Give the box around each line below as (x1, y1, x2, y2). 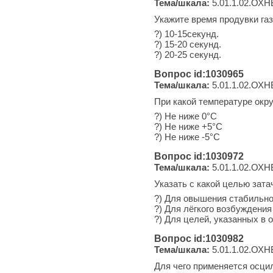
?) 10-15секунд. (154, 28, 219, 39)
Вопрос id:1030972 (154, 151, 244, 161)
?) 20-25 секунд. (154, 49, 221, 60)
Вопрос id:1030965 (154, 68, 244, 79)
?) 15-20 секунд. (154, 38, 221, 49)
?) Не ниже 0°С (154, 110, 217, 121)
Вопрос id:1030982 (154, 233, 244, 244)
